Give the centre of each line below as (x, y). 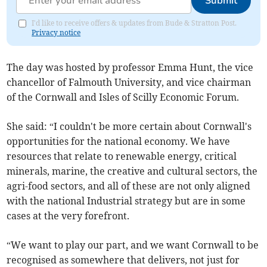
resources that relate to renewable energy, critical (122, 156)
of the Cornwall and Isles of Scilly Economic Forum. (123, 97)
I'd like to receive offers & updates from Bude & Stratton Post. (134, 23)
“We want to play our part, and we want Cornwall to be (133, 245)
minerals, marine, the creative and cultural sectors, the (132, 171)
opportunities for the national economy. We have (119, 142)
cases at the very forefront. (68, 216)
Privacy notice (56, 33)
